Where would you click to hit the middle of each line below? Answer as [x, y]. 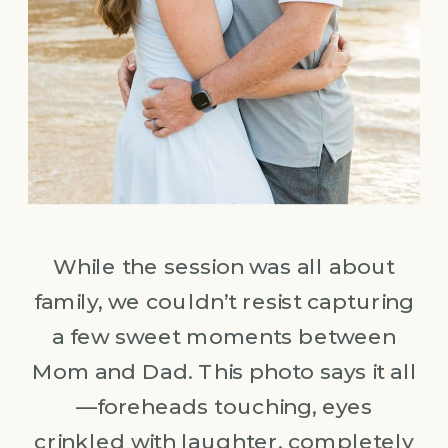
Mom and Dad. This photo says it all [224, 371]
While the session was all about [224, 266]
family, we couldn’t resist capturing [224, 301]
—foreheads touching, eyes [224, 406]
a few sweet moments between [224, 336]
